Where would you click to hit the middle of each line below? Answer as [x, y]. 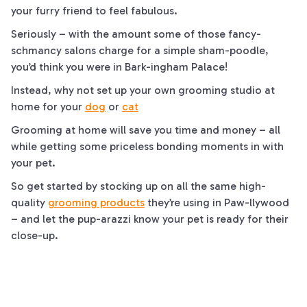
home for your [48, 107]
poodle [247, 50]
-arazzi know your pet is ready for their [192, 219]
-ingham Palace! [187, 67]
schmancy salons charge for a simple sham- [120, 50]
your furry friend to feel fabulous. [94, 11]
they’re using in [184, 202]
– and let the [44, 219]
